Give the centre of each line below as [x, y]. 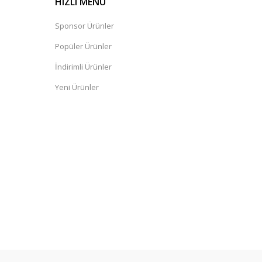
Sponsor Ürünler [85, 26]
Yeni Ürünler [77, 87]
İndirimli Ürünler [83, 67]
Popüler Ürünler [83, 46]
